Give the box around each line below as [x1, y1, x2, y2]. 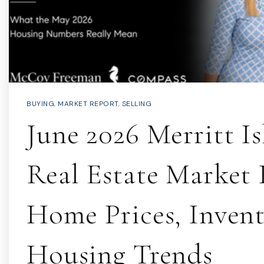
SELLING [121, 99, 151, 108]
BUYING [27, 99, 54, 108]
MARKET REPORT [58, 99, 118, 108]
